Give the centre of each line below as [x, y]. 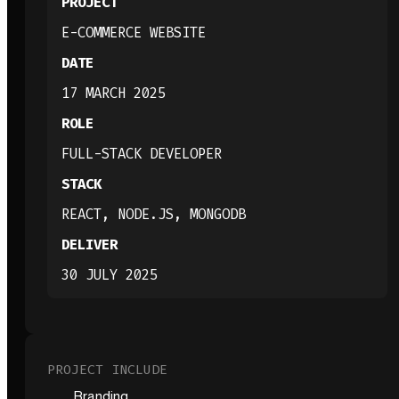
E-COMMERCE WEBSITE [133, 33]
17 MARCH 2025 [113, 94]
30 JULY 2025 [109, 275]
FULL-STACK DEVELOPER [141, 154]
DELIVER [89, 245]
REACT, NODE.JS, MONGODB [153, 215]
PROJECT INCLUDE [107, 369]
